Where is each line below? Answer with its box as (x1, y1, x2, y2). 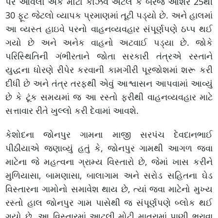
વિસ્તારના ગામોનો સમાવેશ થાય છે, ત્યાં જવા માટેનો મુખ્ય (5, 182, 213, 195)
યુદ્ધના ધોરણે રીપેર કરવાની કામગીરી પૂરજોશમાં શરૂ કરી (5, 63, 213, 75)
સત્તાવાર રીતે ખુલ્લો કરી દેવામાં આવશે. (5, 104, 139, 116)
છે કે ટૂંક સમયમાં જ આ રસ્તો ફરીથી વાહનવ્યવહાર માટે (5, 91, 213, 103)
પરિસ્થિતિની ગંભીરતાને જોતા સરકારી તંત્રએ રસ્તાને (5, 50, 213, 62)
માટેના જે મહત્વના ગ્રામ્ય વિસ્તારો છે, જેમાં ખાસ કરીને (5, 155, 213, 167)
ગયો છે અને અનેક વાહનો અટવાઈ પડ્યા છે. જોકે (5, 36, 213, 48)
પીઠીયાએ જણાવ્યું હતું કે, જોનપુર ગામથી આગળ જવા (5, 142, 213, 154)
